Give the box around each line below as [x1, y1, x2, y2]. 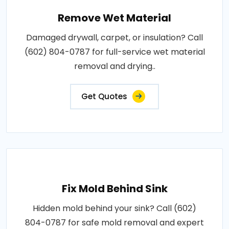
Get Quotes [81, 91, 127, 102]
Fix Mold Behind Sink [61, 181, 168, 196]
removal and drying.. [74, 60, 155, 72]
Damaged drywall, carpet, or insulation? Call [26, 32, 203, 43]
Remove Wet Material [58, 11, 171, 25]
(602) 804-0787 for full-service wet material [24, 46, 205, 58]
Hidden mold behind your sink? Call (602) [33, 202, 196, 214]
